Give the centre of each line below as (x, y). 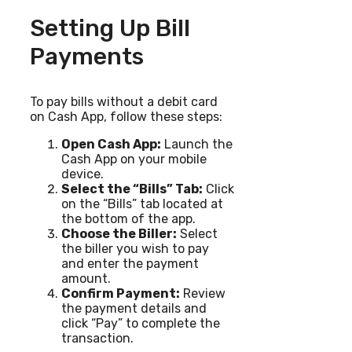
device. (82, 174)
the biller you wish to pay (135, 248)
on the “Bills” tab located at (142, 203)
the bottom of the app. (128, 218)
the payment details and (134, 308)
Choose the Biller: (119, 233)
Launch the (197, 144)
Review (203, 293)
